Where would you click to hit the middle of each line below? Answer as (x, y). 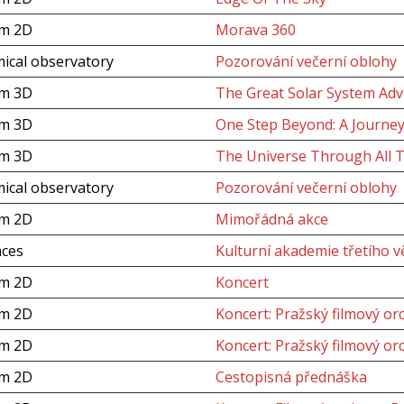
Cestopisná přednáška (291, 377)
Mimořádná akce (271, 219)
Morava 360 (255, 30)
